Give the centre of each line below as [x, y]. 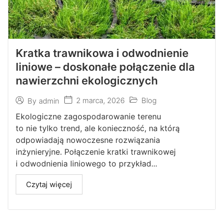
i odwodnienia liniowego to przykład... [86, 164]
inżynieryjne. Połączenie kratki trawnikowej [96, 152]
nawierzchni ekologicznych [86, 81]
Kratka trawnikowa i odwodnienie [102, 53]
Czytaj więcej [49, 184]
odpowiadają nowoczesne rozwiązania [88, 140]
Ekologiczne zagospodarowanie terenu [88, 116]
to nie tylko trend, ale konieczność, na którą [97, 128]
